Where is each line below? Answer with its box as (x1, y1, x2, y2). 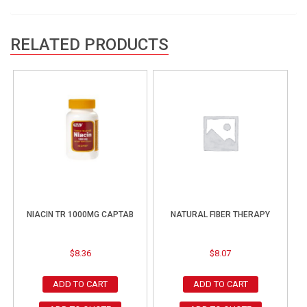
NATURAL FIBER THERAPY (171, 210, 271, 220)
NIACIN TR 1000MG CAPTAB (27, 210, 134, 220)
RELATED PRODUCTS (10, 35, 169, 55)
